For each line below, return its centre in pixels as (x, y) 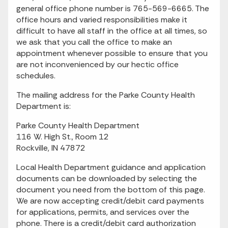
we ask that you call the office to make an (94, 42)
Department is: (44, 106)
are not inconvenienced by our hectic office (97, 64)
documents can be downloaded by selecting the (107, 178)
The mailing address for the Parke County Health (106, 95)
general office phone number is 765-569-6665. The (113, 8)
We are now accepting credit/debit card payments (110, 201)
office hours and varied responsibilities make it (102, 20)
